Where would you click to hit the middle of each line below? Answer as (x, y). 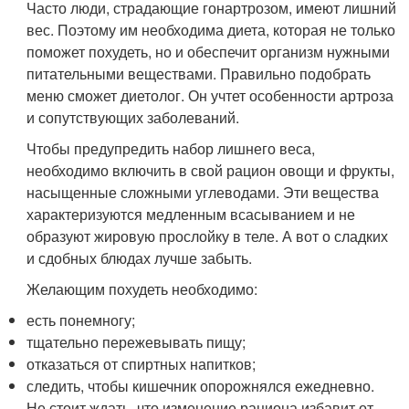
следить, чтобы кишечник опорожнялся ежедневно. (201, 386)
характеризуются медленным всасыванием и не (191, 214)
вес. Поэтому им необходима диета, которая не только (211, 30)
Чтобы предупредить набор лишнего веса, (171, 148)
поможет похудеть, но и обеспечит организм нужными (209, 52)
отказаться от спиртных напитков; (142, 364)
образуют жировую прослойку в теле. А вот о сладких (208, 236)
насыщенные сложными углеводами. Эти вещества (203, 192)
